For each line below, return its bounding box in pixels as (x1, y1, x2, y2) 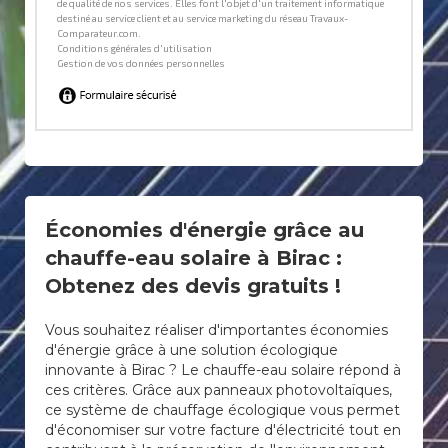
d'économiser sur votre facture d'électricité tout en (45, 421, 401, 439)
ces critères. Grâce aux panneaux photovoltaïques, (45, 381, 392, 399)
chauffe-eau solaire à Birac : (45, 246, 342, 270)
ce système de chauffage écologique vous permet (45, 401, 400, 419)
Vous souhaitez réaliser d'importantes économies (45, 321, 388, 339)
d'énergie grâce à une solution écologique (45, 341, 338, 359)
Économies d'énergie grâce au (45, 218, 364, 242)
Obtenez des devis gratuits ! (45, 274, 341, 298)
